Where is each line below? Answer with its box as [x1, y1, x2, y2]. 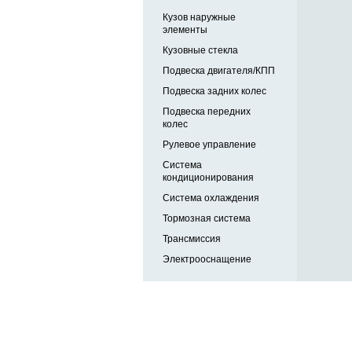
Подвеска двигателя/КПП [163, 65, 275, 77]
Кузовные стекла [163, 45, 238, 57]
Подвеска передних [163, 106, 251, 118]
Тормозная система [163, 213, 251, 225]
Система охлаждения [163, 192, 259, 204]
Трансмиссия [163, 233, 221, 245]
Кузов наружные [163, 12, 236, 24]
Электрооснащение [163, 254, 251, 266]
